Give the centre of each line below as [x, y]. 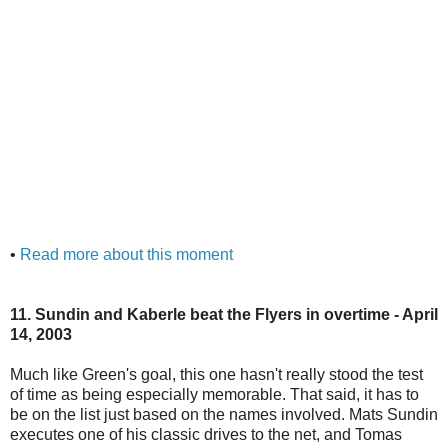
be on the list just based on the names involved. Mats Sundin [224, 414]
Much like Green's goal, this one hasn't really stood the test [216, 374]
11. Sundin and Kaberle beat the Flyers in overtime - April [224, 314]
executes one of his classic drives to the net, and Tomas [206, 434]
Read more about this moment [126, 254]
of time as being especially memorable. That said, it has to [214, 394]
